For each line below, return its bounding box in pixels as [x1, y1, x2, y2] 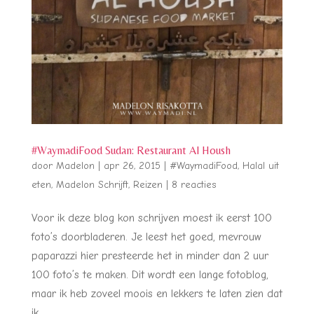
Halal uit [242, 159, 279, 172]
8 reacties [171, 178, 216, 191]
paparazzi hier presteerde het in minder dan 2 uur [31, 249, 268, 262]
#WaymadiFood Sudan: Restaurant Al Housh [31, 143, 231, 157]
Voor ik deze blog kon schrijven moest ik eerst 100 [31, 211, 272, 224]
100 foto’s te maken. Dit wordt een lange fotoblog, [31, 268, 268, 281]
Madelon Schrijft [55, 178, 128, 191]
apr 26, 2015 [103, 159, 161, 172]
